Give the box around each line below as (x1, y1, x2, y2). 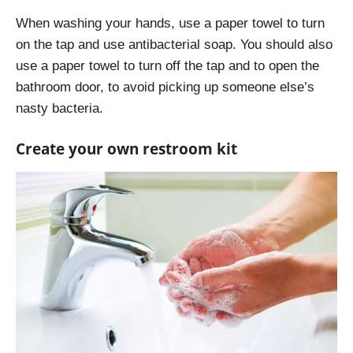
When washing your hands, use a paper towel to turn (16, 15, 325, 31)
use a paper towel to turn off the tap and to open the (16, 58, 319, 73)
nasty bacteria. (16, 100, 103, 116)
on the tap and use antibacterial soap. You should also (16, 36, 333, 52)
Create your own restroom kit (16, 138, 237, 159)
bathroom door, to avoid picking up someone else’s (16, 79, 314, 95)
